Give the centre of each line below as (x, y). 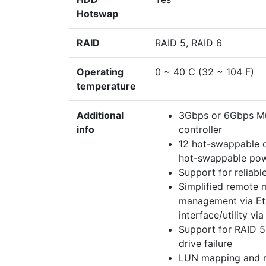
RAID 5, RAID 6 (189, 43)
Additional (100, 115)
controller (200, 130)
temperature (106, 86)
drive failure (205, 244)
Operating (100, 72)
